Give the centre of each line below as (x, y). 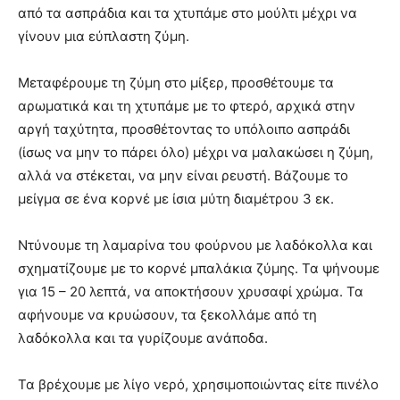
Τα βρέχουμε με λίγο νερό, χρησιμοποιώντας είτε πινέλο (198, 384)
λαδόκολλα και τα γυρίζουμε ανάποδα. (143, 338)
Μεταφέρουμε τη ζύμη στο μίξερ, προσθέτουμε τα (176, 83)
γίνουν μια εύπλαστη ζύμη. (104, 36)
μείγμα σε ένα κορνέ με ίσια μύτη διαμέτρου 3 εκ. (176, 199)
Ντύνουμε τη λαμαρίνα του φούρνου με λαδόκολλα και (195, 245)
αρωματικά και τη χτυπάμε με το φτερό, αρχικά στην (187, 106)
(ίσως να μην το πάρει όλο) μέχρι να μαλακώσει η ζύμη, (196, 152)
